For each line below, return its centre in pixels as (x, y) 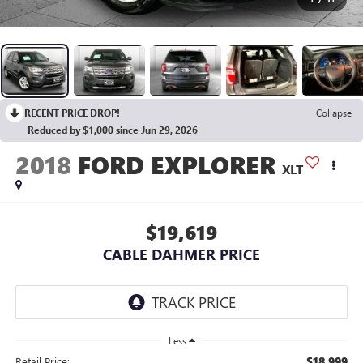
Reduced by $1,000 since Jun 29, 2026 (113, 129)
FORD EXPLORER (176, 165)
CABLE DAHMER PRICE (181, 254)
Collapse (334, 112)
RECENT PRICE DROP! (72, 112)
